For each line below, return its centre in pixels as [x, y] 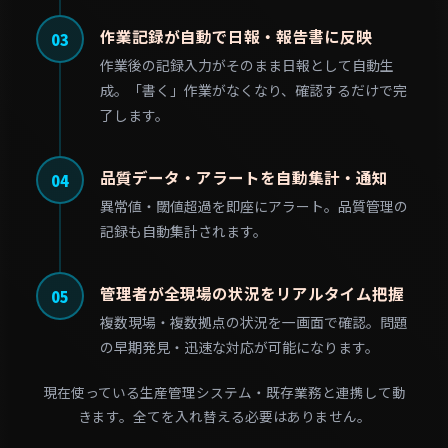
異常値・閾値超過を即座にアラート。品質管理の [254, 206]
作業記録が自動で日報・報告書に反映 [236, 36]
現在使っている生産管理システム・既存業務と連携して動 [224, 392]
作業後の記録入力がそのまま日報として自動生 [247, 65]
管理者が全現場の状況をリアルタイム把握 [252, 293]
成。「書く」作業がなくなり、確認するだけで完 [253, 90]
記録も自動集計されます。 [183, 231]
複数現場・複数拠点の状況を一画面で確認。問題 [254, 322]
